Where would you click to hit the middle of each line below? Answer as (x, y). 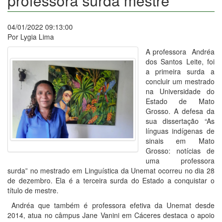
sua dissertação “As (180, 121)
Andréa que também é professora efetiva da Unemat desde (111, 205)
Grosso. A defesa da (180, 111)
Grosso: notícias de (180, 151)
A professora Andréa (180, 52)
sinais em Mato (180, 141)
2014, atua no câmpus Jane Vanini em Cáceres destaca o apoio (111, 215)
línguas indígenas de (180, 131)
